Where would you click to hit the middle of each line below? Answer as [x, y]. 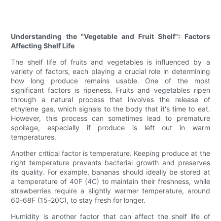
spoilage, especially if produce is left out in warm [110, 128]
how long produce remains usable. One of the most [110, 81]
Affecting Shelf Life [43, 46]
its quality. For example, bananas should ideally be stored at [110, 172]
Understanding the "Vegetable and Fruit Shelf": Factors [110, 37]
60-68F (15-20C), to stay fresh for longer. [78, 200]
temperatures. [34, 137]
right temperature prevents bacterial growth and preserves [110, 163]
